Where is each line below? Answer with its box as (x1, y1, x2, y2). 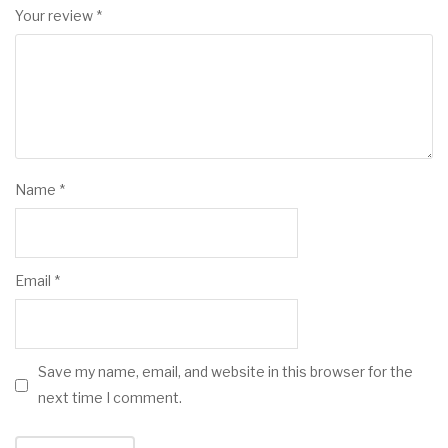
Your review (15, 7, 96, 24)
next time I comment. (38, 389, 182, 406)
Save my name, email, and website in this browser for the (38, 363, 413, 380)
